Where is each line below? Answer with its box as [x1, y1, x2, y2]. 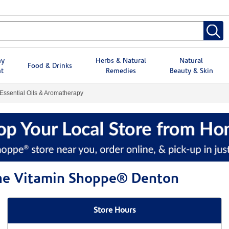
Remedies [105, 67, 136, 75]
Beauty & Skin [169, 67, 213, 75]
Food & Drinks [28, 62, 73, 70]
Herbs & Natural [95, 57, 146, 65]
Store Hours [93, 207, 136, 215]
